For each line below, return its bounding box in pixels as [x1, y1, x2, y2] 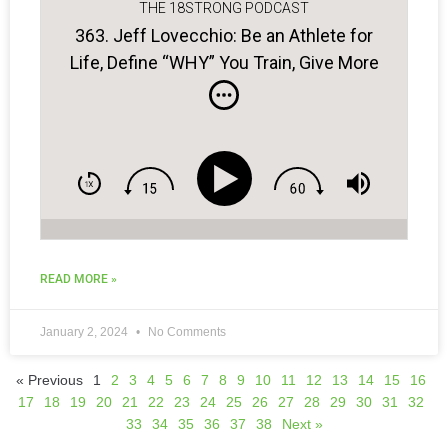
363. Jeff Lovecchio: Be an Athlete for [75, 24, 373, 46]
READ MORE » [40, 272, 117, 287]
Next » [281, 416, 323, 433]
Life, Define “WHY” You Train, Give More [69, 51, 379, 73]
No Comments [145, 325, 226, 340]
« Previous [16, 372, 83, 389]
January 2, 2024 [40, 325, 131, 340]
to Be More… [175, 78, 273, 100]
